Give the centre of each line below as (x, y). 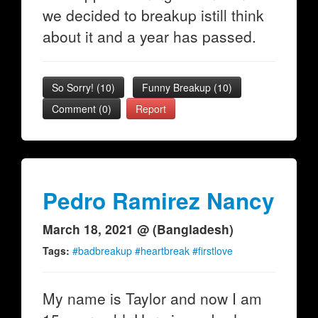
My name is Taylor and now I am (152, 298)
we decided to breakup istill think (153, 15)
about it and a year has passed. (149, 36)
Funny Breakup (178, 87)
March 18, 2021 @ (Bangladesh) (138, 229)
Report (151, 109)
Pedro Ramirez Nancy (159, 201)
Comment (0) (82, 109)
